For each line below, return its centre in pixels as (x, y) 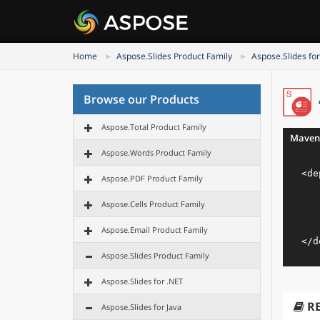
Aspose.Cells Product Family (153, 204)
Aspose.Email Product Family (155, 230)
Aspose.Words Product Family (156, 152)
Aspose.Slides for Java (141, 307)
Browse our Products (141, 99)
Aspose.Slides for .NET (142, 281)
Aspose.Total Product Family (154, 127)
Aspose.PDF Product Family (152, 178)
